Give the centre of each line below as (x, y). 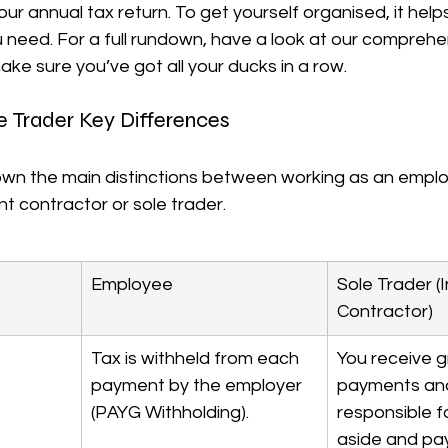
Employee (132, 284)
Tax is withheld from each (197, 358)
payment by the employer (198, 385)
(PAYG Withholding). (170, 412)
